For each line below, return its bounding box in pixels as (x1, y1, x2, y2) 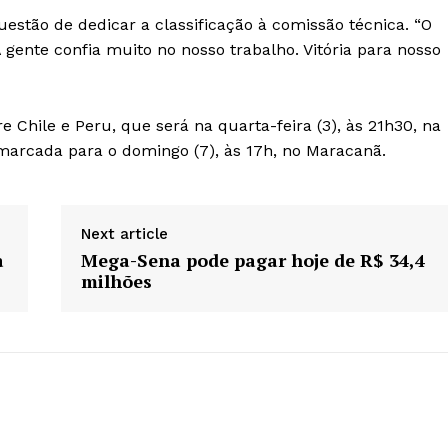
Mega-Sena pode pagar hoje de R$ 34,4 (80, 248, 425, 273)
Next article (80, 225, 168, 244)
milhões (80, 269, 152, 294)
